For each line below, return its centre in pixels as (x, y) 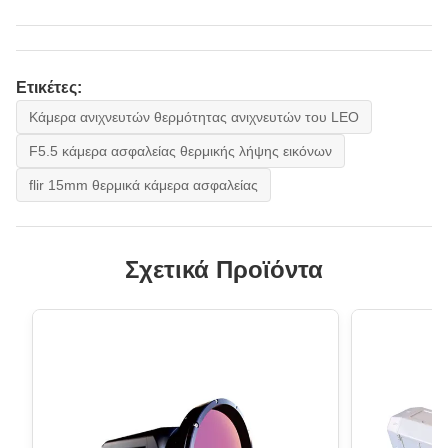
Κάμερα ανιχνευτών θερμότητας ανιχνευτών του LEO (194, 116)
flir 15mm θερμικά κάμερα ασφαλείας (143, 184)
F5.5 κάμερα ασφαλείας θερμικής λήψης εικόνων (180, 150)
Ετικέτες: (49, 87)
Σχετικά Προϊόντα (224, 269)
